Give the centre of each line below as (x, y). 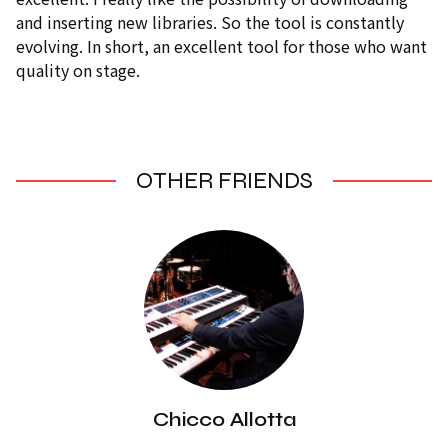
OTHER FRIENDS (224, 180)
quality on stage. (78, 70)
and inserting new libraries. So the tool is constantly (210, 22)
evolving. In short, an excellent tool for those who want (221, 46)
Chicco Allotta (224, 419)
